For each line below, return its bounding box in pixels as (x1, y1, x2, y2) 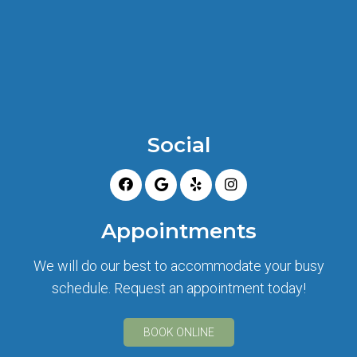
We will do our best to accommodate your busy (33, 257, 324, 274)
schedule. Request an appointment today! (51, 279, 306, 296)
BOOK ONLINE (143, 325, 214, 339)
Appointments (100, 218, 257, 244)
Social (147, 131, 210, 158)
